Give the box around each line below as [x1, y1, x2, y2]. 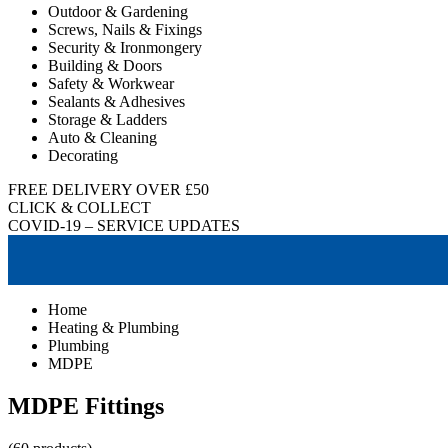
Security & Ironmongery [48, 39, 202, 56]
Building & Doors [48, 57, 162, 74]
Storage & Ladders [48, 111, 167, 128]
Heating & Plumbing [48, 319, 179, 336]
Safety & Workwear [48, 75, 174, 92]
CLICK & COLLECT [8, 199, 151, 216]
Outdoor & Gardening [48, 3, 188, 20]
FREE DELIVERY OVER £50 [8, 181, 209, 198]
